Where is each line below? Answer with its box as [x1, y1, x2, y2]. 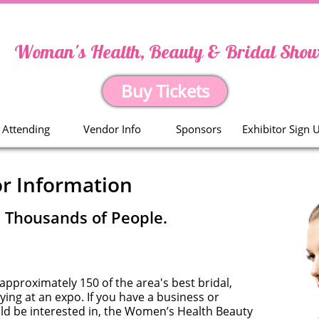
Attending [2, 122, 50, 136]
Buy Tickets [120, 79, 209, 103]
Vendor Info [83, 122, 141, 136]
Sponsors [175, 122, 221, 136]
